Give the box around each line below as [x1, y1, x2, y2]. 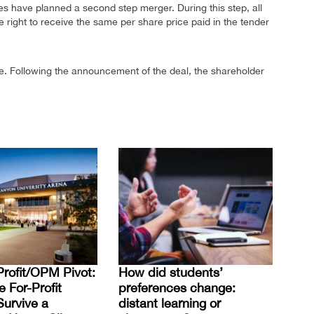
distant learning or [118, 295, 221, 310]
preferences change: [118, 280, 235, 295]
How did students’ [118, 264, 223, 280]
